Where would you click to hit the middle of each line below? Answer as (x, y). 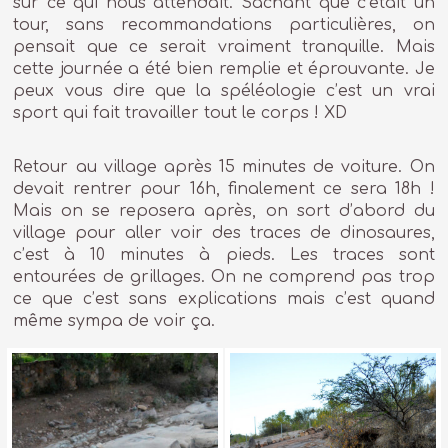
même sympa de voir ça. (114, 321)
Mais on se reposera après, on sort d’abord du (224, 211)
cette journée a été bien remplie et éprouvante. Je (224, 69)
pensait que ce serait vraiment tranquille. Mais (224, 47)
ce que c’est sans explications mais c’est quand (224, 299)
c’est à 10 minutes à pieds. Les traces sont (224, 255)
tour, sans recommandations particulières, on (224, 25)
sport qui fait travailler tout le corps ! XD (180, 113)
